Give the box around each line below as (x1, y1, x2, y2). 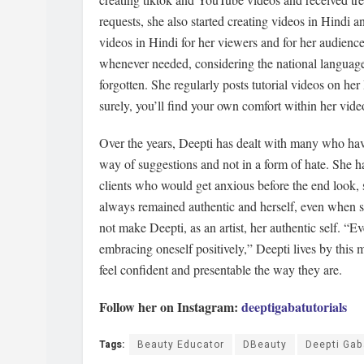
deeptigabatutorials (241, 297, 347, 316)
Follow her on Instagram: (99, 297, 241, 316)
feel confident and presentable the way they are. (99, 260, 342, 278)
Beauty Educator (137, 336, 224, 352)
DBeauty (243, 336, 287, 352)
